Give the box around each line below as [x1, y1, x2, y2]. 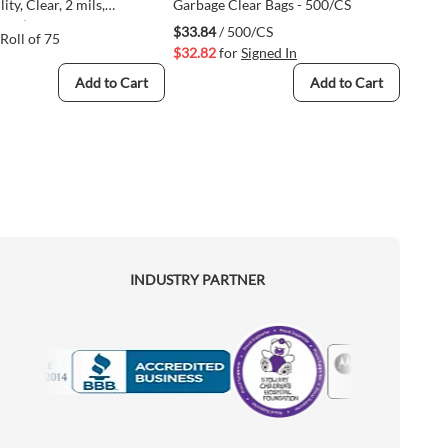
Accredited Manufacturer [30, 394, 190, 412]
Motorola [286, 344, 346, 362]
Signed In [241, 44, 297, 61]
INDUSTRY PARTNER [129, 271, 265, 288]
